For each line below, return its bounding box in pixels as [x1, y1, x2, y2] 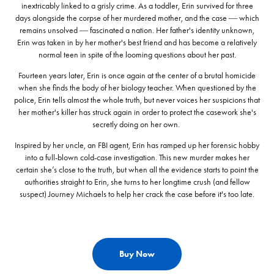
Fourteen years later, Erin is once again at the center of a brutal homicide [18, 70, 256, 81]
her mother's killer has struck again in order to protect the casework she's [18, 107, 256, 118]
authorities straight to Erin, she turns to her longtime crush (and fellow [24, 177, 250, 188]
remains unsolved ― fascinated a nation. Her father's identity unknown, [20, 25, 254, 36]
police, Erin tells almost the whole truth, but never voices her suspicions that [14, 95, 260, 106]
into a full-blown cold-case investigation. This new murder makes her [24, 152, 250, 163]
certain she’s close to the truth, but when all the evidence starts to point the [15, 165, 259, 176]
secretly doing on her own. [92, 119, 182, 130]
